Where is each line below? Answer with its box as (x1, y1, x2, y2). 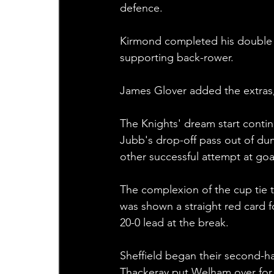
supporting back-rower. (119, 51, 234, 65)
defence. (119, 1, 163, 15)
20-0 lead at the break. (119, 216, 229, 230)
